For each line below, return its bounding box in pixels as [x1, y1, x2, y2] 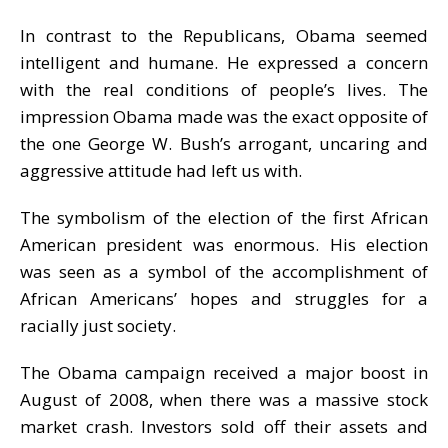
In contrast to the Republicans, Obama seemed [20, 23, 428, 47]
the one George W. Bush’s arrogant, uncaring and [20, 131, 428, 155]
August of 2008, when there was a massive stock [20, 387, 428, 411]
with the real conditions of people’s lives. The [20, 77, 428, 101]
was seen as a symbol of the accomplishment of [20, 259, 428, 283]
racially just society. [20, 313, 176, 337]
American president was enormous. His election [20, 232, 428, 256]
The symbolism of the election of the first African [20, 205, 428, 229]
